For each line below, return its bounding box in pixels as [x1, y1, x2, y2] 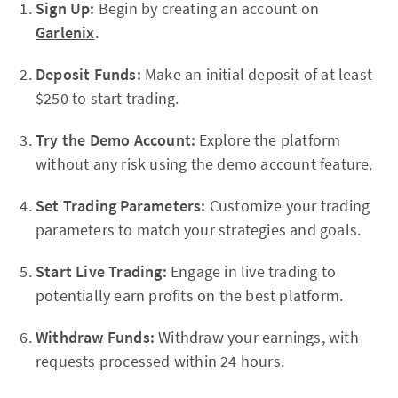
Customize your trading [205, 195, 370, 216]
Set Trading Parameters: [36, 195, 206, 216]
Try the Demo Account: [36, 130, 196, 150]
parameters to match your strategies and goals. [36, 219, 362, 240]
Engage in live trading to [166, 261, 337, 282]
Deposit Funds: [36, 64, 141, 84]
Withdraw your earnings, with [155, 327, 359, 347]
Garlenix [36, 22, 95, 43]
